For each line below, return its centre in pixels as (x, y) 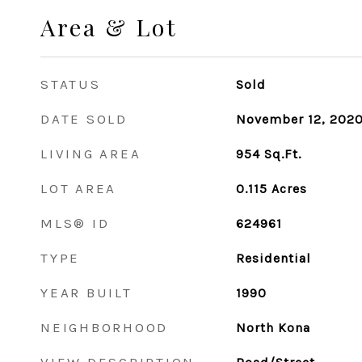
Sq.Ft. (282, 154)
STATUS (71, 84)
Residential (273, 258)
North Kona (273, 328)
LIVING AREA (91, 154)
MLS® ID (75, 223)
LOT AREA (78, 188)
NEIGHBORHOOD (104, 327)
